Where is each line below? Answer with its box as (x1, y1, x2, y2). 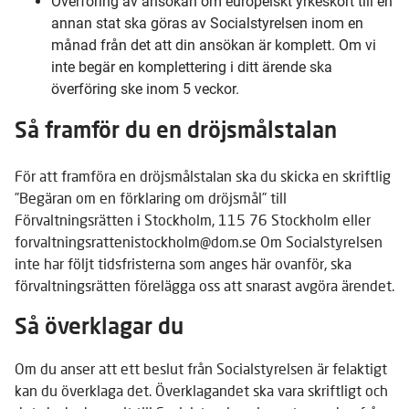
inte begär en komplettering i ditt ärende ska (51, 58, 332, 76)
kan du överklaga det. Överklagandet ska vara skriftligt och (15, 381, 388, 399)
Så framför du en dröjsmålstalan (15, 115, 337, 142)
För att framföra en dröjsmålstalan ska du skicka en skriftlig (15, 166, 391, 184)
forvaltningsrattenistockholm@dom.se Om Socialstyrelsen (15, 232, 383, 250)
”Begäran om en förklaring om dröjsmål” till (15, 188, 287, 206)
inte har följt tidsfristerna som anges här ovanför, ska (15, 254, 351, 272)
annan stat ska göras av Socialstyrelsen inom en (51, 14, 363, 32)
